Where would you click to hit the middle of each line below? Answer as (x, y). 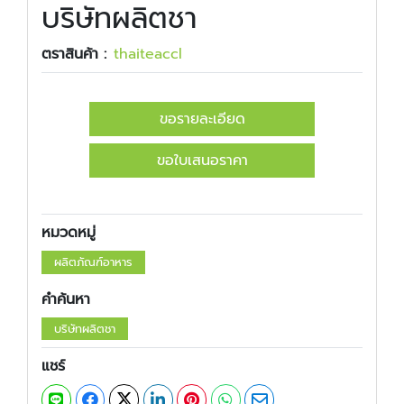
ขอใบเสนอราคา (202, 161)
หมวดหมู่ (69, 233)
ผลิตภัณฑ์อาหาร (93, 262)
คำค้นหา (66, 299)
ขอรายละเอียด (202, 119)
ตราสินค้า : (74, 54)
